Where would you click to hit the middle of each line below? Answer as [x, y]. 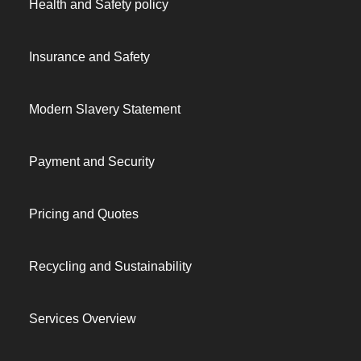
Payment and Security [92, 162]
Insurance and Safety [89, 57]
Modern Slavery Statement [105, 109]
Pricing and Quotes [84, 214]
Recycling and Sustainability [110, 266]
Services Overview [83, 319]
